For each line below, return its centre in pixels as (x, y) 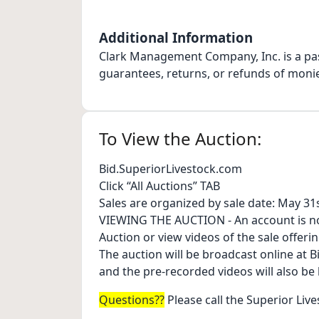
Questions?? (132, 300)
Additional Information (176, 38)
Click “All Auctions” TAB (159, 186)
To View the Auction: (180, 139)
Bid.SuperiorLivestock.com (171, 169)
